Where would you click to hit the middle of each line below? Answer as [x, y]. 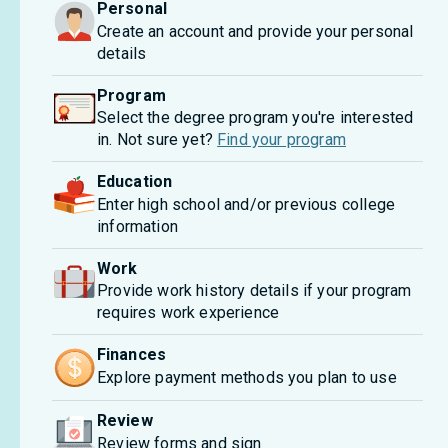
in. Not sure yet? [155, 139]
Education [135, 181]
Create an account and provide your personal [255, 31]
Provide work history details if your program [254, 290]
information [137, 226]
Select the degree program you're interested [255, 117]
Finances [131, 354]
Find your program [282, 139]
